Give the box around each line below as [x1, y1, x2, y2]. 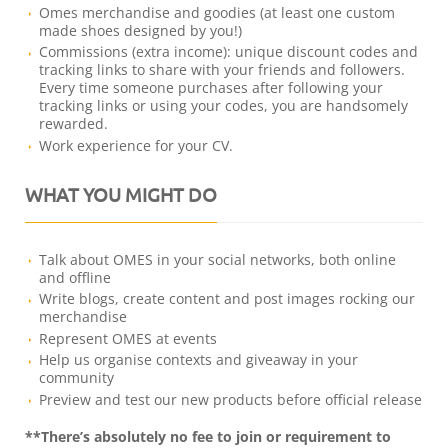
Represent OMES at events [39, 328, 218, 348]
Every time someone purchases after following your [39, 78, 384, 98]
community [39, 368, 115, 388]
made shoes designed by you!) [39, 20, 243, 40]
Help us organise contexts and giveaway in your [39, 350, 359, 370]
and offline [39, 267, 112, 287]
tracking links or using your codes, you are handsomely [39, 96, 409, 116]
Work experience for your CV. [39, 135, 234, 155]
